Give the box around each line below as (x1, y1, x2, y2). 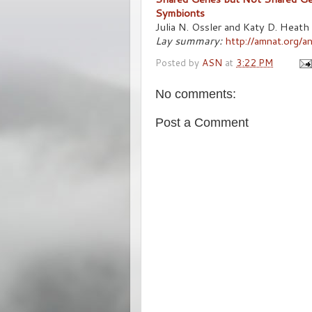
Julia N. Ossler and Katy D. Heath (155, 19, 309, 34)
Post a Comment (155, 116, 249, 130)
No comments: (155, 87, 236, 101)
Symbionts (155, 5, 205, 20)
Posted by (155, 55, 202, 69)
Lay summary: (155, 33, 222, 48)
